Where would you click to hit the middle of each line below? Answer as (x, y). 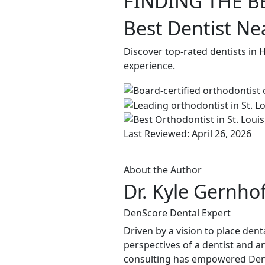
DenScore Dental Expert (177, 213)
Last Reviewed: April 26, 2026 (188, 134)
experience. (149, 66)
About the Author (163, 170)
